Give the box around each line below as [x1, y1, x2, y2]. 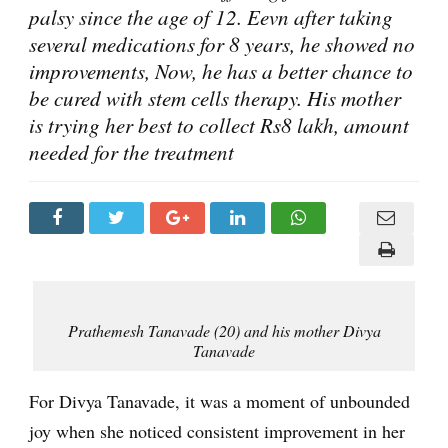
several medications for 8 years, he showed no [29, 29, 415, 58]
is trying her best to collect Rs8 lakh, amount [29, 110, 409, 139]
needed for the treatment [29, 137, 234, 166]
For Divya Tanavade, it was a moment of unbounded [29, 388, 410, 413]
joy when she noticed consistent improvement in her [29, 418, 405, 443]
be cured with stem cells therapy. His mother [29, 83, 401, 112]
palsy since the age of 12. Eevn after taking [29, 2, 393, 31]
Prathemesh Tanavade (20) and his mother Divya [67, 319, 381, 341]
